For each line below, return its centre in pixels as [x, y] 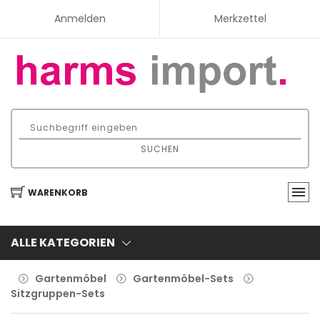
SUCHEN [160, 149]
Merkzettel [240, 19]
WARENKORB [58, 192]
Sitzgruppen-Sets [58, 293]
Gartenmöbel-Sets [183, 278]
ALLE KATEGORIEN [63, 242]
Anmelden [80, 19]
